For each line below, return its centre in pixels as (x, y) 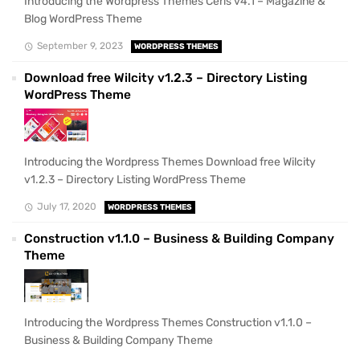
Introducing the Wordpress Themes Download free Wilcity (170, 162)
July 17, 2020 (66, 207)
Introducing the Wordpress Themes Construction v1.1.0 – (168, 323)
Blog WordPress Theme (83, 18)
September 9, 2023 (80, 46)
